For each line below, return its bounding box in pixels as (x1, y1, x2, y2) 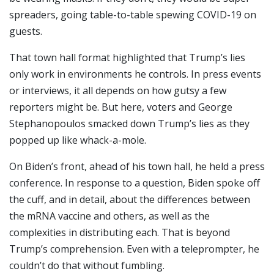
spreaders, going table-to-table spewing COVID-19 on (9, 7, 256, 21)
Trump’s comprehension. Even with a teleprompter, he (9, 242, 259, 256)
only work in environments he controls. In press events (9, 67, 261, 81)
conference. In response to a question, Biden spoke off (9, 176, 260, 190)
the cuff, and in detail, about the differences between (9, 192, 250, 206)
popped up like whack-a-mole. (9, 133, 146, 147)
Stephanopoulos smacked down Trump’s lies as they (9, 116, 250, 130)
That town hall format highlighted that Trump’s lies (9, 50, 245, 64)
